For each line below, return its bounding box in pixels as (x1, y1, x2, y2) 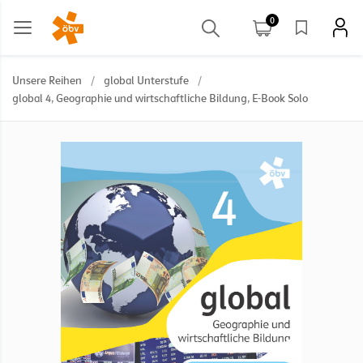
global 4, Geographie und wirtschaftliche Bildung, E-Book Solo (12, 91, 308, 105)
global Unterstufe (104, 73, 189, 88)
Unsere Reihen (12, 73, 82, 88)
